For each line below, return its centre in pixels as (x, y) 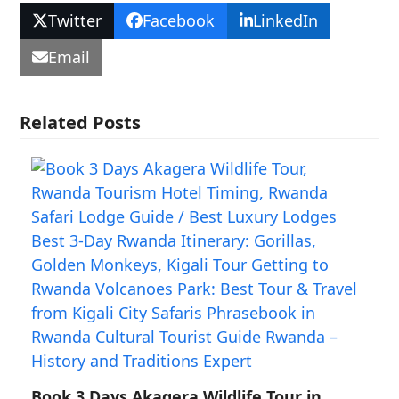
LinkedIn (286, 20)
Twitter (75, 20)
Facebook (178, 20)
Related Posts (81, 122)
